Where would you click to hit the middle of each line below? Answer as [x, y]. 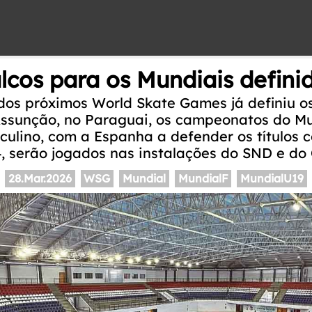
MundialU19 [272, 179]
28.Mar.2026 [40, 179]
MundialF [203, 179]
